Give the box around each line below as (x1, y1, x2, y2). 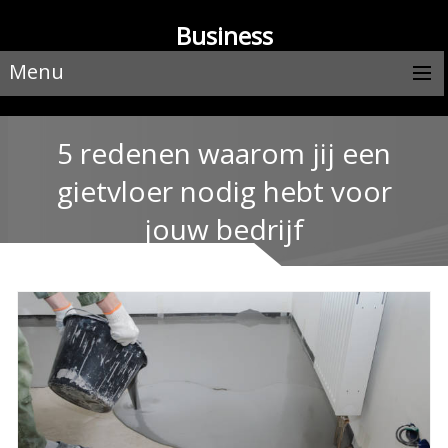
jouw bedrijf (144, 209, 304, 248)
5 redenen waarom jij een (57, 133, 391, 172)
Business (175, 19, 273, 52)
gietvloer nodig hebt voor (56, 171, 392, 210)
